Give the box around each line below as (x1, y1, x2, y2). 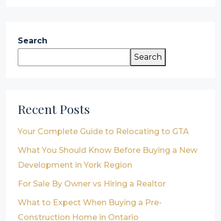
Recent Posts (18, 101, 90, 117)
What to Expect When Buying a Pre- (18, 198, 162, 207)
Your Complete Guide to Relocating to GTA (18, 127, 189, 136)
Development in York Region (18, 160, 132, 170)
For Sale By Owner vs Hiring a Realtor (18, 179, 166, 188)
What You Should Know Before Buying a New (18, 146, 197, 155)
